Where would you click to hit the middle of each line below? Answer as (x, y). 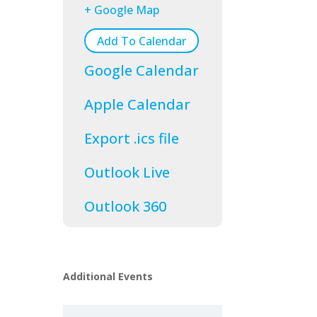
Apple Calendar (138, 105)
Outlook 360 (126, 207)
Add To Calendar (142, 41)
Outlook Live (127, 173)
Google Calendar (142, 71)
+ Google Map (122, 10)
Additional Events (108, 276)
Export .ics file (132, 139)
